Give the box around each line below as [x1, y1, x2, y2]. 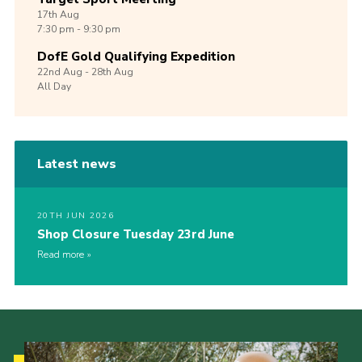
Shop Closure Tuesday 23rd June [36, 226, 234, 243]
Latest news [36, 155, 116, 174]
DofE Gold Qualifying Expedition [36, 48, 235, 65]
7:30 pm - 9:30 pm [36, 23, 120, 36]
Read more [36, 248, 84, 262]
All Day [36, 80, 71, 94]
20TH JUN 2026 [36, 210, 115, 222]
